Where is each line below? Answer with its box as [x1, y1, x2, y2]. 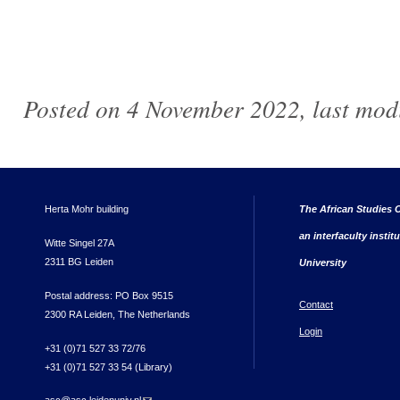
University [299, 257, 346, 269]
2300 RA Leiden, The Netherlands [45, 308, 190, 320]
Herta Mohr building [45, 204, 129, 215]
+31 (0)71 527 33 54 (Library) [45, 361, 172, 372]
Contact [299, 298, 333, 310]
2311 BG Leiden [45, 255, 113, 267]
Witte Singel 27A [45, 237, 114, 248]
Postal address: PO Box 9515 [45, 289, 173, 301]
